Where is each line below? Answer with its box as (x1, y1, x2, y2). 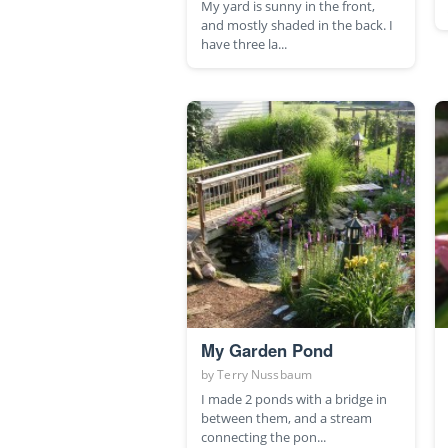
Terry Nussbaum (217, 366, 313, 384)
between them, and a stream (201, 409, 372, 428)
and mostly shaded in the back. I (201, 16, 393, 35)
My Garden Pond (201, 338, 333, 363)
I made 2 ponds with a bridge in (201, 390, 387, 409)
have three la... (201, 35, 287, 54)
